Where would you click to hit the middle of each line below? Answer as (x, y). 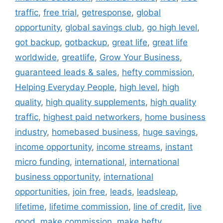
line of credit (158, 207)
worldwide (36, 57)
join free (89, 192)
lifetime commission (89, 207)
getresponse (107, 13)
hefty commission (157, 72)
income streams (128, 147)
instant (179, 147)
